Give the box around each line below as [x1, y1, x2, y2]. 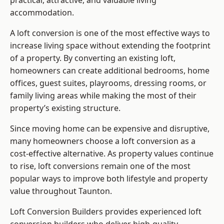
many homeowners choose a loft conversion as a [10, 135, 195, 147]
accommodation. [10, 7, 74, 18]
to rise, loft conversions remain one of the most [10, 160, 190, 172]
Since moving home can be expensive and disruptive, [10, 123, 209, 134]
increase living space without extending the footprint [10, 40, 210, 51]
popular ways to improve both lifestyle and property [10, 173, 207, 184]
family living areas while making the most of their [10, 90, 196, 101]
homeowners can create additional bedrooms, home [10, 65, 209, 76]
